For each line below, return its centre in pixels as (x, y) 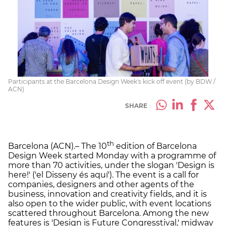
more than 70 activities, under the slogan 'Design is (111, 165)
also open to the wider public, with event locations (110, 203)
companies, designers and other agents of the (101, 184)
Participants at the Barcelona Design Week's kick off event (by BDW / (112, 81)
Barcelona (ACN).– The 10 (58, 146)
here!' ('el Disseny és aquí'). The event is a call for (103, 175)
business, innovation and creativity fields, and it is (107, 194)
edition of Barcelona (155, 146)
